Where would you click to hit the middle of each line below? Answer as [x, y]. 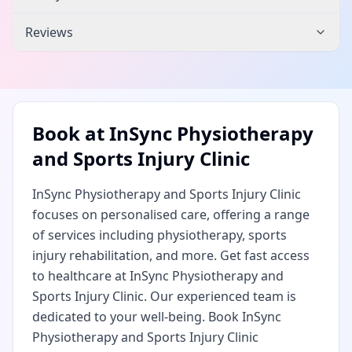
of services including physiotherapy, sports [159, 235]
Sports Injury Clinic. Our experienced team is [164, 296]
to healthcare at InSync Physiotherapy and [158, 276]
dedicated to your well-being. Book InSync [157, 317]
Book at [71, 133]
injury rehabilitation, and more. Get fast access [171, 255]
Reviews [49, 32]
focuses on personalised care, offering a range [171, 214]
